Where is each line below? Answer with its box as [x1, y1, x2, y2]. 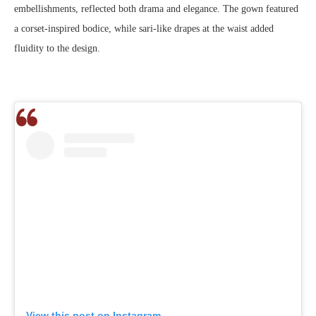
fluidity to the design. [14, 43, 100, 54]
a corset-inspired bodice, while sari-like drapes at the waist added [14, 23, 274, 35]
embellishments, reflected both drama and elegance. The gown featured [14, 4, 298, 15]
